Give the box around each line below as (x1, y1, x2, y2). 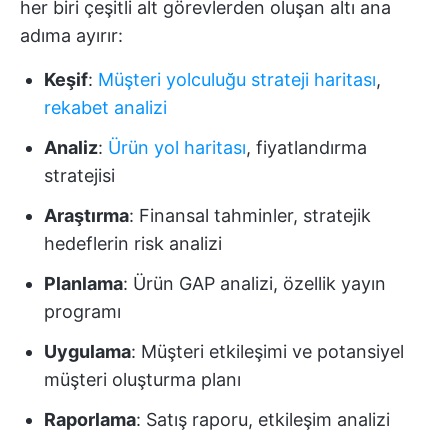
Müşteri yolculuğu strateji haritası (98, 69, 376, 91)
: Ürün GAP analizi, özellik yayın (123, 273, 386, 295)
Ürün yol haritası (108, 137, 246, 159)
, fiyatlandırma (246, 137, 367, 159)
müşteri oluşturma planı (44, 369, 241, 391)
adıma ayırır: (20, 25, 123, 47)
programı (44, 301, 121, 323)
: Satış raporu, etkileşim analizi (136, 409, 390, 431)
